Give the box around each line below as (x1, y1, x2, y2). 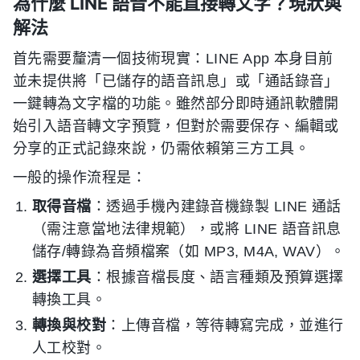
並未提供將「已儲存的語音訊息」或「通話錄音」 (13, 73, 339, 89)
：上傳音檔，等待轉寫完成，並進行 (106, 317, 344, 333)
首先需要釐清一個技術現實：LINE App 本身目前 (13, 51, 333, 67)
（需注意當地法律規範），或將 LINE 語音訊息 (32, 221, 342, 237)
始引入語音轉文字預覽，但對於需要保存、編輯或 (13, 118, 339, 134)
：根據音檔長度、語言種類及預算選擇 (91, 269, 344, 285)
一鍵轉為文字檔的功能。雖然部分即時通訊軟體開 (13, 96, 339, 112)
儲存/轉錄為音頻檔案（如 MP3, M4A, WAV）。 (32, 243, 346, 260)
